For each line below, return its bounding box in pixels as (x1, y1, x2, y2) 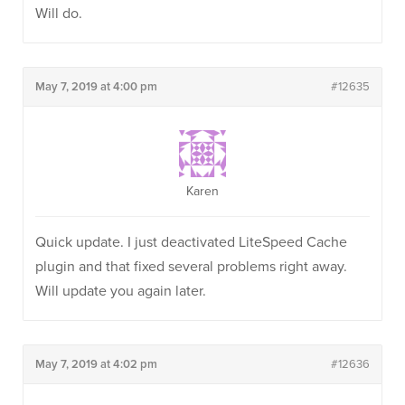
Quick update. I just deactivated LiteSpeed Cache (35, 233, 347, 251)
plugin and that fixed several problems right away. (35, 258, 347, 276)
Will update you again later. (35, 282, 206, 300)
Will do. (35, 5, 82, 23)
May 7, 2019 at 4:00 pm (35, 80, 157, 94)
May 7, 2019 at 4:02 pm (35, 357, 157, 372)
